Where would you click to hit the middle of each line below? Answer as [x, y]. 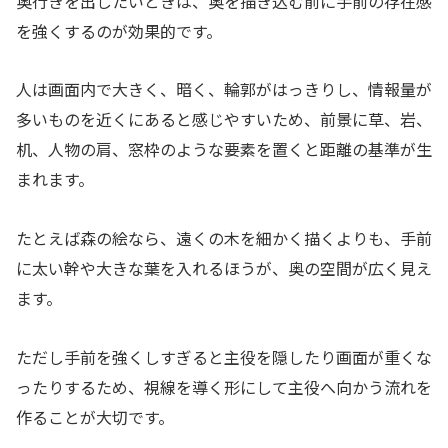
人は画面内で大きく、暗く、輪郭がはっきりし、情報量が [224, 89]
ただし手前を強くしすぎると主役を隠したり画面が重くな [224, 357]
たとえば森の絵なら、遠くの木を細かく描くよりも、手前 [224, 238]
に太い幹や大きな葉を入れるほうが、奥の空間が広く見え [224, 268]
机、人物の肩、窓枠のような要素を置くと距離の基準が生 [224, 149]
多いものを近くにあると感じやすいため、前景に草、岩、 [224, 119]
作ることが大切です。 [95, 417]
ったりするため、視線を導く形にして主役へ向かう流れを [224, 387]
